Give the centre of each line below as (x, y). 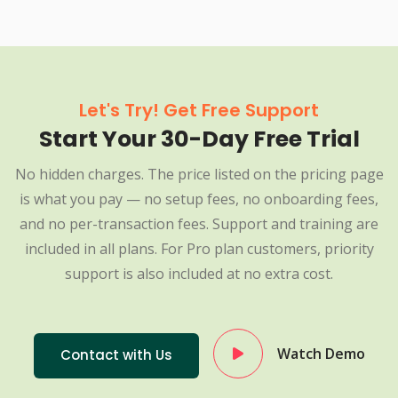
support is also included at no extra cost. (199, 274)
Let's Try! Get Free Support (199, 111)
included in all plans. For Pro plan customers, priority (199, 249)
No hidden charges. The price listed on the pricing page (199, 175)
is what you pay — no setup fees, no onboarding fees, (199, 199)
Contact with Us (116, 355)
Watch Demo (321, 354)
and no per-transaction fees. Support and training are (199, 224)
